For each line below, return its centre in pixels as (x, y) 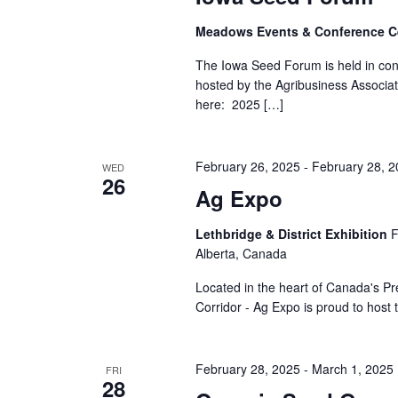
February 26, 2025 (247, 166)
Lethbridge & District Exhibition (293, 234)
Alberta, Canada (241, 253)
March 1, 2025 (352, 369)
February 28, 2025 (247, 369)
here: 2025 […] (239, 104)
